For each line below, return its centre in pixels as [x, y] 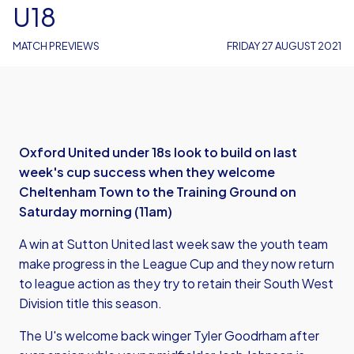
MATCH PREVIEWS [56, 46]
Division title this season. [90, 303]
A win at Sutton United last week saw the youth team [173, 244]
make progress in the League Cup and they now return [177, 264]
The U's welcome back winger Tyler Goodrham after [169, 335]
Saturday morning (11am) [96, 211]
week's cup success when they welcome [147, 172]
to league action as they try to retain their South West [176, 283]
